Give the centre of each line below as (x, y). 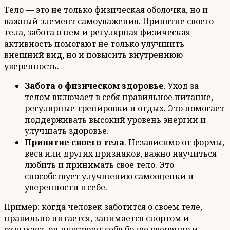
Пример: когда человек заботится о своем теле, (103, 207)
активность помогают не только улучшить (94, 43)
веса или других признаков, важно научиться (121, 153)
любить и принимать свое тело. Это (99, 165)
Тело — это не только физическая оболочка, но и (106, 9)
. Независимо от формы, (174, 142)
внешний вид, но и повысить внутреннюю (93, 55)
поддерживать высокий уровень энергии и (115, 119)
